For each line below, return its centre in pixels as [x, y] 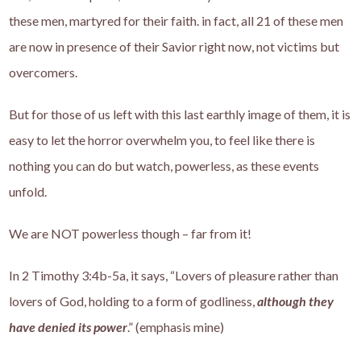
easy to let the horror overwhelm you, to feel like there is [162, 140]
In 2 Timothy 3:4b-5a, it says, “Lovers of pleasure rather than [174, 276]
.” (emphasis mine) [176, 327]
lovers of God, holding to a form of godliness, [133, 301]
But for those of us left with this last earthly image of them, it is [180, 114]
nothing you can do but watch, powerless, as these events [164, 166]
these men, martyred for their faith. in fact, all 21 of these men [176, 21]
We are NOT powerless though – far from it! [131, 234]
